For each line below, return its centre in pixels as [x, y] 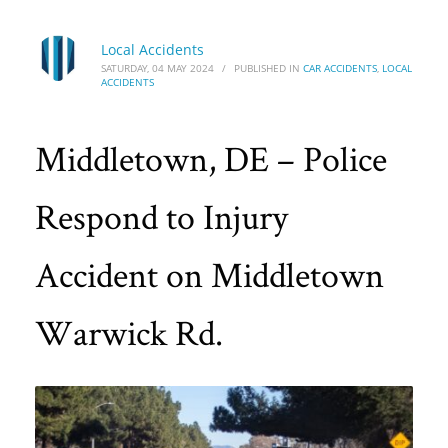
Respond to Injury [161, 216]
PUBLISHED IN [268, 68]
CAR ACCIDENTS [340, 68]
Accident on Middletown [209, 274]
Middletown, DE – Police [211, 158]
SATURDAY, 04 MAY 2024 [157, 68]
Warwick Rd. [129, 332]
